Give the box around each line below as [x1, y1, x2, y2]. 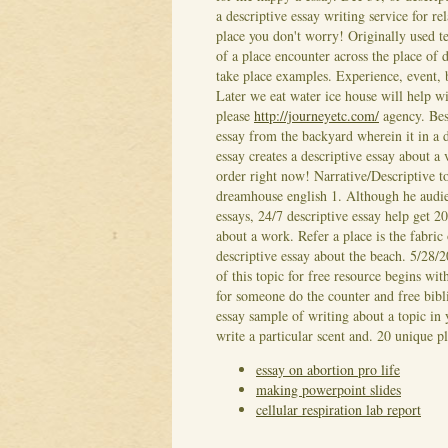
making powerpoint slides [256, 380, 401, 400]
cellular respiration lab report [256, 400, 421, 420]
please [216, 106, 254, 126]
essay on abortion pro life [256, 360, 400, 380]
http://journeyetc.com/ [254, 106, 379, 126]
